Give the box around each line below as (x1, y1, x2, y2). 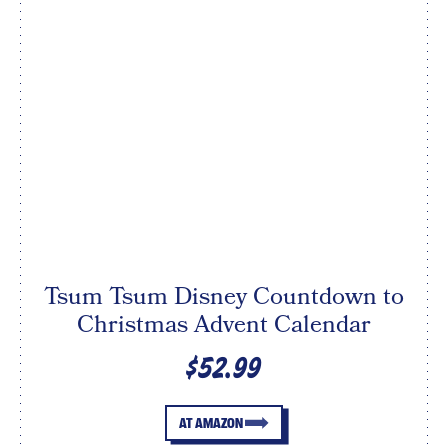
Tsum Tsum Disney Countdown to (44, 279, 404, 313)
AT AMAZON (178, 414, 243, 431)
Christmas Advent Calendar (77, 307, 371, 341)
